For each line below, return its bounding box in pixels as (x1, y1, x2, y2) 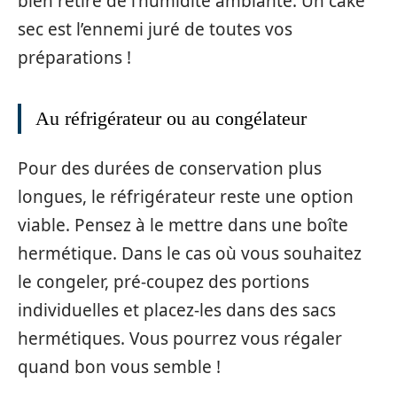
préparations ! (18, 46, 131, 70)
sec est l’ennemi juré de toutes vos (18, 18, 292, 42)
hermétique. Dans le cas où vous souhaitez (18, 241, 362, 265)
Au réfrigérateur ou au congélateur (35, 107, 307, 130)
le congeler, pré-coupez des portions (18, 269, 309, 293)
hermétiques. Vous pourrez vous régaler (18, 326, 342, 350)
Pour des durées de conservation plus (18, 156, 322, 180)
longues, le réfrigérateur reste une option (18, 184, 354, 208)
